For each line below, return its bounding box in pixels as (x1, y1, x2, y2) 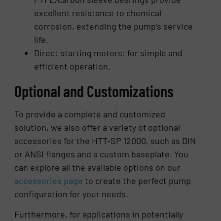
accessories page (14, 175, 83, 186)
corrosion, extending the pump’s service (34, 20, 193, 32)
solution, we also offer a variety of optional (14, 121, 181, 133)
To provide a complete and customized (14, 108, 166, 119)
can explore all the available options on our (14, 161, 181, 173)
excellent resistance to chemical (34, 7, 162, 18)
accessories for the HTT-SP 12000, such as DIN (14, 135, 196, 146)
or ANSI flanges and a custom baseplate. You (14, 148, 189, 159)
